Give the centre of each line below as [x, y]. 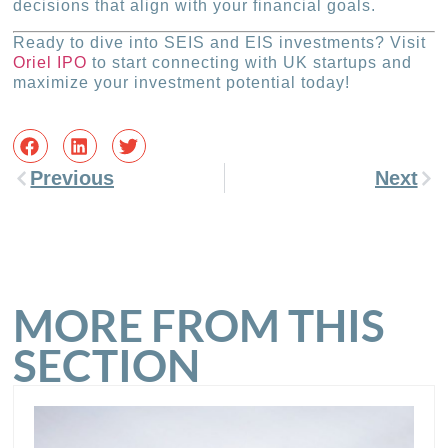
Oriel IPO [50, 62]
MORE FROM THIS [199, 325]
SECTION [107, 365]
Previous [72, 178]
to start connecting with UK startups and [250, 62]
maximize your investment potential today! [182, 82]
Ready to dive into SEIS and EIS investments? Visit [220, 42]
